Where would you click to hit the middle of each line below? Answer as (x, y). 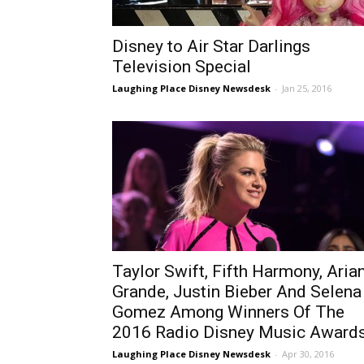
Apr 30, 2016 (308, 354)
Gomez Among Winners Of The (228, 312)
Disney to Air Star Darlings (211, 46)
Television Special (182, 67)
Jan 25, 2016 (307, 88)
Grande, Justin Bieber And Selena (237, 292)
